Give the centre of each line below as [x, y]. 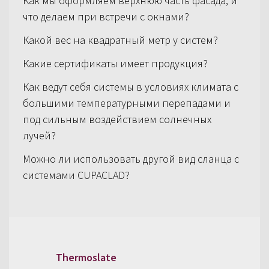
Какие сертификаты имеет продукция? [115, 63]
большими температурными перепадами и [126, 103]
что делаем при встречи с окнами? [106, 16]
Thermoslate [86, 258]
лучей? [39, 135]
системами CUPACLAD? [76, 175]
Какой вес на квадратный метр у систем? [120, 40]
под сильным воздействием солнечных [117, 119]
